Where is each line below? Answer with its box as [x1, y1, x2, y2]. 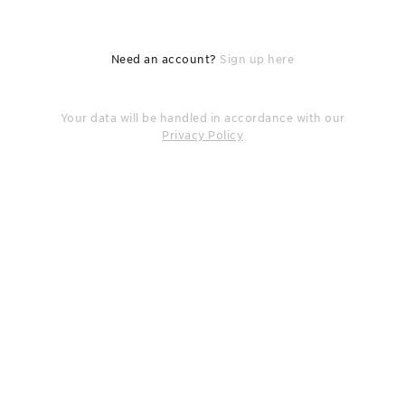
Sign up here [220, 52, 295, 66]
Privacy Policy [162, 128, 243, 142]
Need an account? [110, 52, 221, 66]
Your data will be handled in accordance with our [60, 111, 345, 125]
